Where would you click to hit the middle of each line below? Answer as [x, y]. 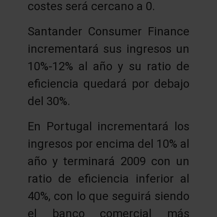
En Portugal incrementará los [108, 126]
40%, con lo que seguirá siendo [108, 196]
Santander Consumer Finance [108, 31]
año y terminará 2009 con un [108, 161]
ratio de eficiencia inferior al [108, 178]
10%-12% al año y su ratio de [108, 66]
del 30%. [49, 101]
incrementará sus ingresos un [108, 49]
